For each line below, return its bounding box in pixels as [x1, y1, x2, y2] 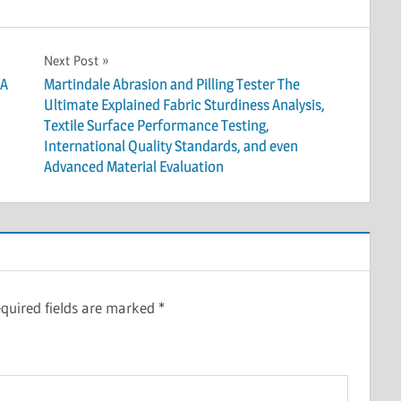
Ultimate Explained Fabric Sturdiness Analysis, [43, 96, 325, 115]
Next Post [43, 51, 98, 69]
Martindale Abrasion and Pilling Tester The [43, 75, 300, 94]
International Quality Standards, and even [43, 137, 298, 156]
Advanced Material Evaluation [43, 158, 224, 176]
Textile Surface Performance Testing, [43, 116, 269, 135]
